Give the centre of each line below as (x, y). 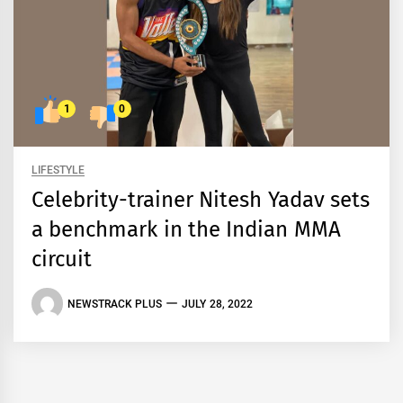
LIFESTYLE (58, 170)
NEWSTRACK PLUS (115, 304)
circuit (62, 260)
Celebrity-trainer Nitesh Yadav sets (201, 200)
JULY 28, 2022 (217, 304)
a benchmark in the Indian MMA (186, 230)
